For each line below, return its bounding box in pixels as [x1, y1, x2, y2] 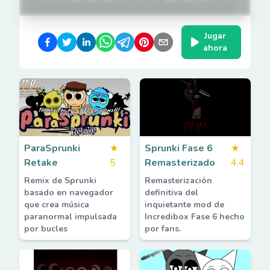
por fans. [145, 223, 181, 234]
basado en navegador [24, 187, 113, 198]
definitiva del [145, 187, 198, 198]
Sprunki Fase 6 [145, 142, 213, 155]
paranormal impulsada [24, 211, 117, 222]
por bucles [24, 223, 67, 234]
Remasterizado [145, 156, 215, 169]
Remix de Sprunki [24, 175, 96, 186]
